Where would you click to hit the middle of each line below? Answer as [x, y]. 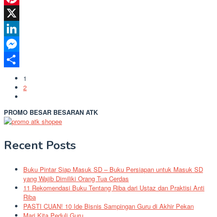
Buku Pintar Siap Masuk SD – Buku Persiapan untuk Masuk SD [113, 169]
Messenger [19, 59]
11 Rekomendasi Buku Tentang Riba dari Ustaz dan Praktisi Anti [114, 187]
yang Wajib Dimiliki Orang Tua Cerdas [76, 178]
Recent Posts [40, 145]
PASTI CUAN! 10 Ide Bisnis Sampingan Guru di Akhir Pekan [108, 206]
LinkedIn [16, 44]
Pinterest [16, 13]
